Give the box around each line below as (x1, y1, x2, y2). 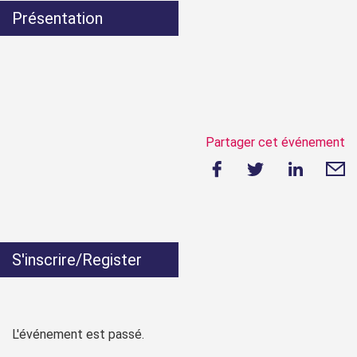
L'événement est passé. (12, 326, 144, 342)
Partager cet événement (206, 134, 345, 150)
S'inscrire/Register (12, 249, 142, 269)
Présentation (12, 8, 103, 28)
